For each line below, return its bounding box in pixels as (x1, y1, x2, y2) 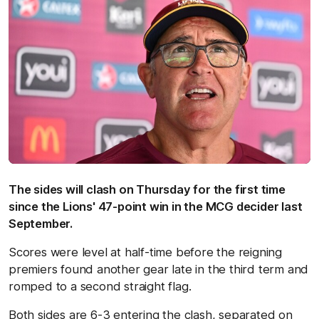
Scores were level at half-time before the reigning (9, 244, 282, 259)
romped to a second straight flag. (9, 278, 192, 293)
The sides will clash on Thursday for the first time (9, 182, 286, 197)
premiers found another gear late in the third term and (9, 261, 309, 276)
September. (9, 216, 73, 231)
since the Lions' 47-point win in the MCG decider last (9, 199, 303, 214)
